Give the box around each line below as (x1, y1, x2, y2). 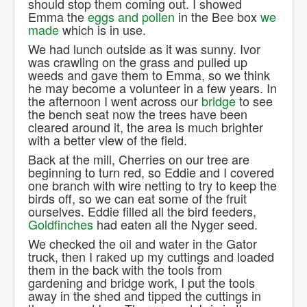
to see (236, 92, 273, 110)
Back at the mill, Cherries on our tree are (28, 150, 249, 169)
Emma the (28, 8, 88, 26)
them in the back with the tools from (28, 260, 222, 279)
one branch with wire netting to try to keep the (28, 176, 277, 195)
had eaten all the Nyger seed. (93, 215, 258, 234)
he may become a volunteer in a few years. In (28, 79, 277, 97)
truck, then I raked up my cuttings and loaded (28, 247, 274, 266)
